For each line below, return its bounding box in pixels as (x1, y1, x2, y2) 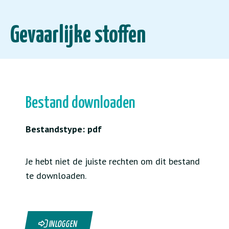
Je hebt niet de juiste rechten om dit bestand (26, 155, 200, 167)
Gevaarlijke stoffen (10, 25, 146, 48)
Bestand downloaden (26, 95, 135, 111)
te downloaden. (26, 170, 86, 181)
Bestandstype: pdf (26, 123, 102, 135)
